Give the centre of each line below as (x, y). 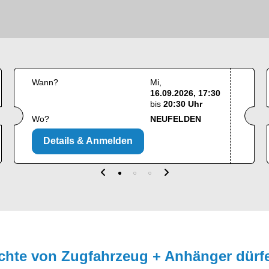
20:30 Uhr (183, 104)
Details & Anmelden (88, 141)
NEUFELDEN (176, 119)
